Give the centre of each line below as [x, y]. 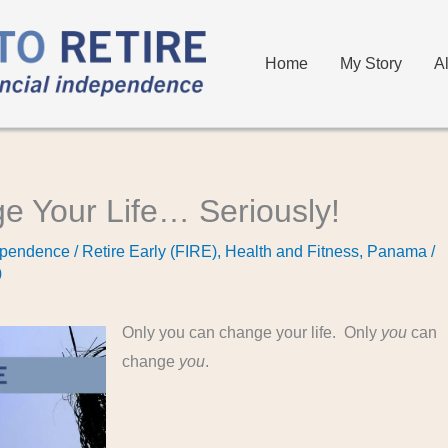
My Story [371, 63]
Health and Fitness [292, 251]
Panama [397, 251]
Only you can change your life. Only [252, 332]
